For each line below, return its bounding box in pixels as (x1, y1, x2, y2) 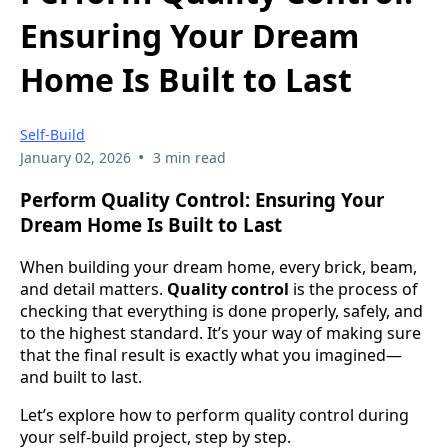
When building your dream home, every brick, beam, (20, 255, 417, 278)
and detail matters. (20, 277, 167, 300)
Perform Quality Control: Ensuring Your (20, 187, 384, 213)
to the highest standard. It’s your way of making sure (20, 321, 421, 344)
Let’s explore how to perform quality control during (20, 403, 409, 426)
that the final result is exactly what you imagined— (20, 343, 402, 366)
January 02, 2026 (20, 148, 131, 168)
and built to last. (20, 365, 142, 388)
